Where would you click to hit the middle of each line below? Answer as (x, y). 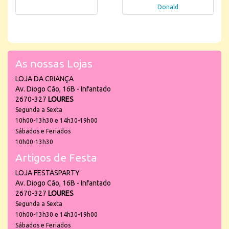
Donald (168, 7)
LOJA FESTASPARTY (48, 173)
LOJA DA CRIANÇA (44, 78)
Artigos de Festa (56, 157)
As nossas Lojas (54, 63)
